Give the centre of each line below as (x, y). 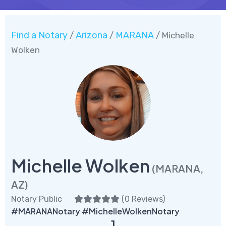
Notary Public (37, 199)
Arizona (92, 35)
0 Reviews (144, 199)
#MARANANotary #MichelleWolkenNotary (95, 211)
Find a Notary (39, 35)
